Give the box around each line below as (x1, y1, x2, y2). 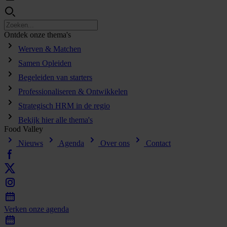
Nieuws (16, 139, 43, 147)
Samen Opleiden (18, 59, 71, 67)
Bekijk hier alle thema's (18, 116, 93, 124)
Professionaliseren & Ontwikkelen (18, 87, 128, 96)
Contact (144, 139, 171, 147)
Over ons (98, 139, 130, 147)
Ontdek (4, 30, 28, 39)
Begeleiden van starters (18, 73, 92, 82)
